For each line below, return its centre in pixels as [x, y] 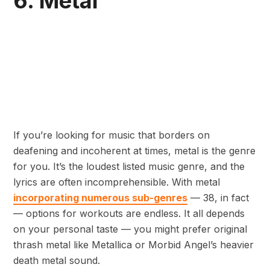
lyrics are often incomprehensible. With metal [117, 182]
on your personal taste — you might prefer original [130, 229]
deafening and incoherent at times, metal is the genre [134, 151]
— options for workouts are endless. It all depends [129, 214]
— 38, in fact [218, 198]
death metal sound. [57, 261]
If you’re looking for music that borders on [111, 135]
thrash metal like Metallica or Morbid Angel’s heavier [133, 245]
